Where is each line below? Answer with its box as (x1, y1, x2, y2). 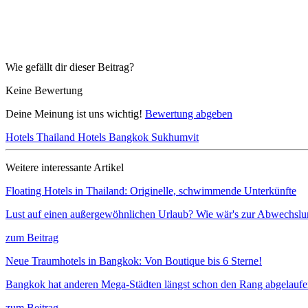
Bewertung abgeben (145, 107, 232, 120)
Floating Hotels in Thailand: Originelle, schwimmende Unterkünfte (5, 184, 296, 197)
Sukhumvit (151, 131, 199, 143)
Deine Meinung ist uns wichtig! (5, 107, 145, 120)
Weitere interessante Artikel (5, 161, 124, 173)
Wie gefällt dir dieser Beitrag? (5, 60, 134, 73)
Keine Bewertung (5, 84, 82, 96)
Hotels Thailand (5, 131, 78, 143)
